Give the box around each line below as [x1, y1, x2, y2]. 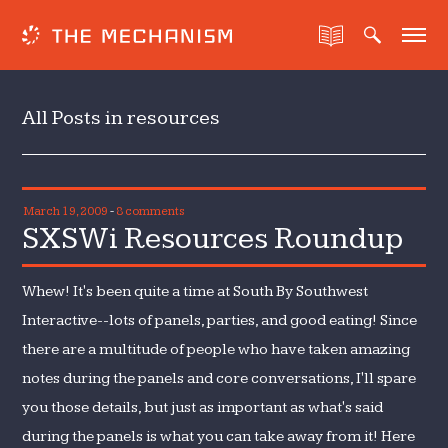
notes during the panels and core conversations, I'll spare [22, 370, 417, 387]
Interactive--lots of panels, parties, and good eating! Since [22, 312, 418, 329]
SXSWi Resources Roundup [22, 220, 404, 257]
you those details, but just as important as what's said [22, 399, 384, 416]
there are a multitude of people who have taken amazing [22, 341, 411, 358]
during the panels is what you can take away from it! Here [22, 428, 416, 445]
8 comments [116, 204, 185, 219]
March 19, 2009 [24, 204, 109, 219]
